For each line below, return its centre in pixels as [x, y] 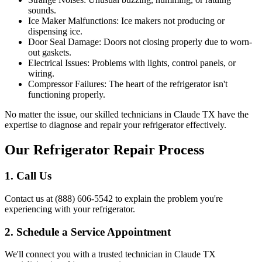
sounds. [42, 11]
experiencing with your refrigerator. [70, 209]
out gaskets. [50, 53]
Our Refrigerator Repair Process [104, 150]
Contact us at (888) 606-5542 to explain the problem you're [114, 199]
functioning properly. [67, 95]
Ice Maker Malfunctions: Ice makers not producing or [126, 21]
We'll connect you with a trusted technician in [89, 254]
